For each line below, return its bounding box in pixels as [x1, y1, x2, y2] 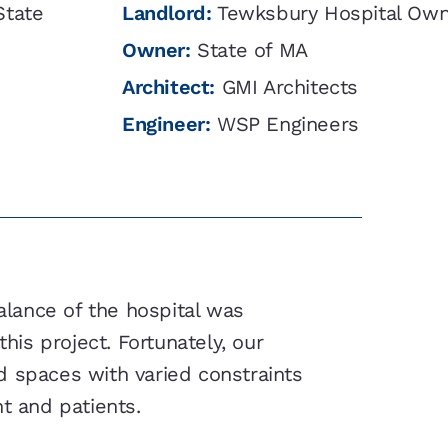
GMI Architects [215, 75, 358, 100]
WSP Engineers [210, 112, 359, 137]
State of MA [190, 38, 308, 63]
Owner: [122, 38, 191, 63]
